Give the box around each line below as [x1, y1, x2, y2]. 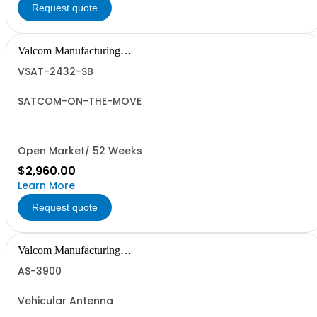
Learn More [18, 178, 75, 192]
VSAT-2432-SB [18, 64, 93, 79]
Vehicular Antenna [18, 294, 113, 308]
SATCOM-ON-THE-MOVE [18, 94, 142, 108]
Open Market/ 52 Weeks [18, 144, 142, 158]
